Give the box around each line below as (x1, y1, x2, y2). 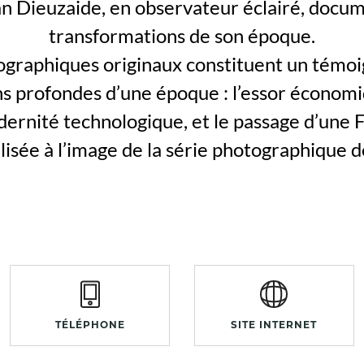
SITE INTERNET (231, 318, 318, 331)
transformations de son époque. (48, 24, 315, 47)
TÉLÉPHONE (54, 318, 125, 331)
